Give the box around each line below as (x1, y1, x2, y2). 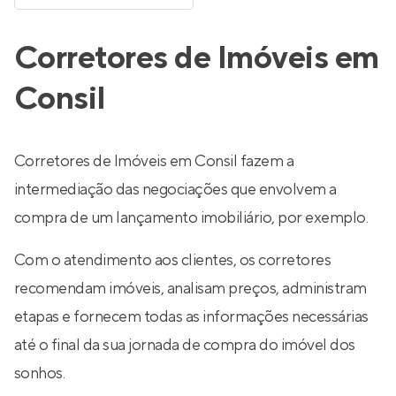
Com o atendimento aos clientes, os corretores (14, 250, 331, 270)
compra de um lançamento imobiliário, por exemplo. (14, 208, 369, 228)
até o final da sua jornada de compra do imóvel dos (14, 335, 355, 355)
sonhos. (14, 363, 65, 384)
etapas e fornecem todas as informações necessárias (14, 307, 369, 327)
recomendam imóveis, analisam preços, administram (14, 278, 367, 299)
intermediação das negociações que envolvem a (14, 179, 337, 200)
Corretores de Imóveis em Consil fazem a (14, 151, 294, 171)
